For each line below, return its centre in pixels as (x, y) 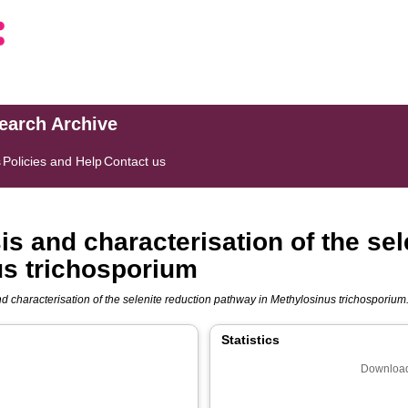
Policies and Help (53, 161)
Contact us (135, 161)
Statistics (250, 340)
